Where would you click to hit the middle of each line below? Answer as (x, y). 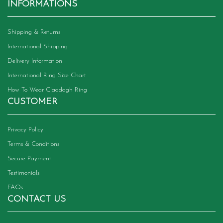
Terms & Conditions (33, 144)
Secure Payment (29, 159)
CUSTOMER (32, 102)
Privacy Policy (25, 130)
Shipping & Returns (34, 32)
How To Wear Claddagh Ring (47, 90)
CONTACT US (37, 199)
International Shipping (38, 47)
